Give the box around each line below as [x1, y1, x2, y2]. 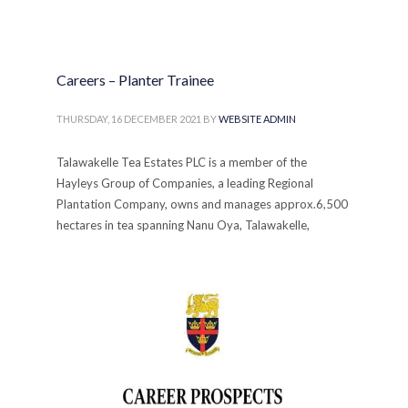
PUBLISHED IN [72, 289, 135, 301]
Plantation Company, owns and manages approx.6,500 [56, 196, 349, 211]
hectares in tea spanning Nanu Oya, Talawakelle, [56, 217, 311, 232]
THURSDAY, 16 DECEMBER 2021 [56, 112, 202, 125]
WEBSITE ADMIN [219, 112, 297, 125]
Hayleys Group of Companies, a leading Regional [56, 175, 314, 190]
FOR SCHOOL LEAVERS [136, 289, 231, 301]
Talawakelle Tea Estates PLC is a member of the [56, 154, 308, 169]
